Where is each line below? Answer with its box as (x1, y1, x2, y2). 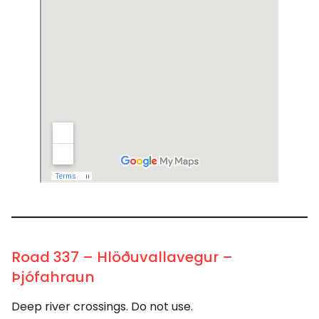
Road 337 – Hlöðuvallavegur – (11, 247, 233, 268)
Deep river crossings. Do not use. (11, 298, 193, 315)
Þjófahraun (11, 267, 95, 288)
